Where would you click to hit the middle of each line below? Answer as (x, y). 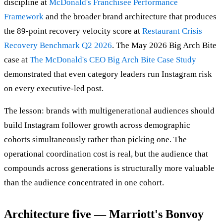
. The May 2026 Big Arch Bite (164, 46)
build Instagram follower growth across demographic (97, 125)
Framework (24, 17)
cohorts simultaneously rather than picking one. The (95, 140)
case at (17, 60)
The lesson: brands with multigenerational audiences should (109, 111)
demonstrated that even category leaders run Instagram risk (108, 74)
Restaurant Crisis (172, 31)
